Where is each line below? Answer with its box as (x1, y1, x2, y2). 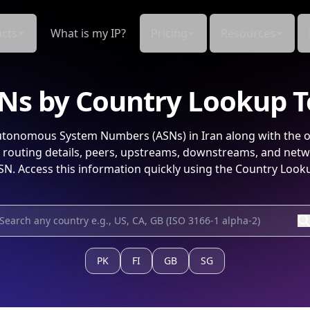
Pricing (151, 26, 188, 41)
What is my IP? (51, 26, 126, 41)
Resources (221, 26, 275, 41)
